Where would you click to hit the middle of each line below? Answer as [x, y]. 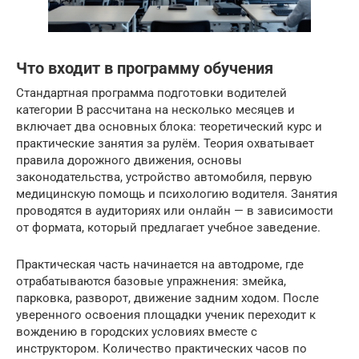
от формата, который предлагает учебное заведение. [168, 227]
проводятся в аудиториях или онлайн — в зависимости [175, 210]
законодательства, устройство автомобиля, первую [164, 177]
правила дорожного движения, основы [129, 160]
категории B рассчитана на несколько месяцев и [155, 109]
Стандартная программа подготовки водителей [151, 93]
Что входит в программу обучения [145, 68]
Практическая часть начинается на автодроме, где [160, 264]
